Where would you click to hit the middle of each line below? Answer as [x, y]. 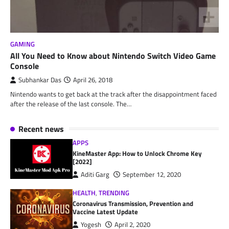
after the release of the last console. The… [71, 104]
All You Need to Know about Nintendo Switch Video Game [113, 55]
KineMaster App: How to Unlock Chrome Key [138, 153]
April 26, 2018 [93, 80]
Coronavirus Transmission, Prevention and [133, 203]
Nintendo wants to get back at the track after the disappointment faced [113, 94]
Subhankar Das [40, 80]
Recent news [41, 129]
